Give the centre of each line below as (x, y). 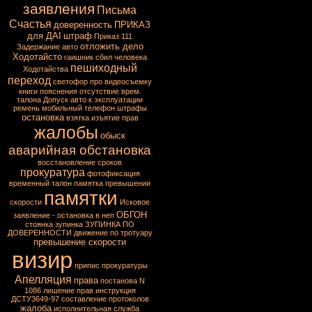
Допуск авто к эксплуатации (93, 100)
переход (29, 80)
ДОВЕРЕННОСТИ (39, 233)
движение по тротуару (113, 233)
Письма (117, 10)
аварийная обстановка (80, 150)
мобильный (62, 108)
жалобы (66, 132)
